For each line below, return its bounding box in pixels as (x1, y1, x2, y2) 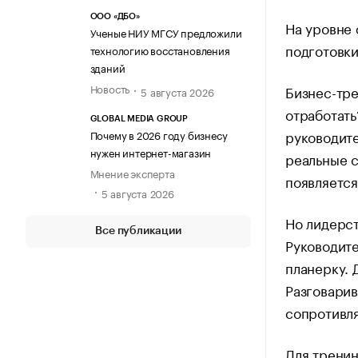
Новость (89, 80, 130, 97)
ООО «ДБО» (89, 12, 140, 22)
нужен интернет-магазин (89, 143, 212, 160)
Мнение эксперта (89, 164, 175, 181)
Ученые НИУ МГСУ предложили (89, 24, 242, 41)
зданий (89, 59, 125, 76)
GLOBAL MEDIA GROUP (89, 113, 188, 123)
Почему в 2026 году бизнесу (89, 125, 228, 142)
